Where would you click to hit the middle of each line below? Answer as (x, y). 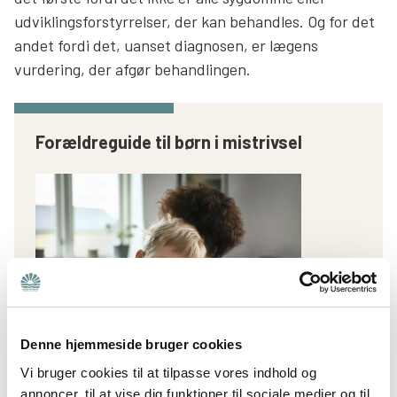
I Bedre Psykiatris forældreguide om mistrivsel (191, 383)
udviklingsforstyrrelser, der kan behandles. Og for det (195, 21)
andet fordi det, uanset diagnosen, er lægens (166, 45)
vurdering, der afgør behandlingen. (136, 69)
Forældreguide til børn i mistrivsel (169, 141)
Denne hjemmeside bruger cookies (131, 344)
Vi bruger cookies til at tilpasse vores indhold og (168, 372)
